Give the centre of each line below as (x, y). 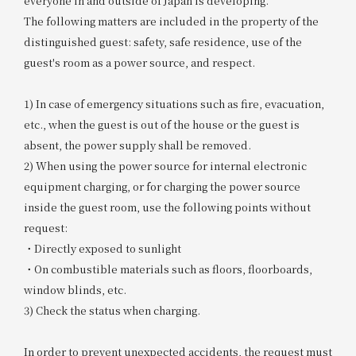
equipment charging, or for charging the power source (162, 186)
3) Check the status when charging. (112, 310)
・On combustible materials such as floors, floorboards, (168, 269)
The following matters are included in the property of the (171, 21)
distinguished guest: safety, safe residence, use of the (163, 41)
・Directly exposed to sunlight (102, 248)
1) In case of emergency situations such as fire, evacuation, (174, 103)
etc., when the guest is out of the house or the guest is (161, 124)
